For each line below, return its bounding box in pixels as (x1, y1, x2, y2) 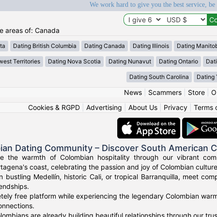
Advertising (86, 103, 122, 112)
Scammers (148, 88, 182, 97)
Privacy (163, 103, 187, 112)
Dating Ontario (159, 58, 198, 65)
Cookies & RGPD (28, 103, 80, 112)
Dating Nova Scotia (48, 58, 101, 65)
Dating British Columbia (13, 42, 77, 50)
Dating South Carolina (129, 73, 189, 81)
